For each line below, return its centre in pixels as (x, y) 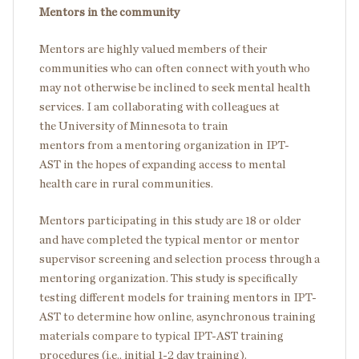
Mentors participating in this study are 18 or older (170, 220)
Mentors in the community (111, 12)
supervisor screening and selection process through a (179, 259)
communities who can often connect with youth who (175, 68)
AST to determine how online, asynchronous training (177, 317)
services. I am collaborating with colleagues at (159, 107)
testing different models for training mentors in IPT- (178, 297)
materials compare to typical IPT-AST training (161, 336)
